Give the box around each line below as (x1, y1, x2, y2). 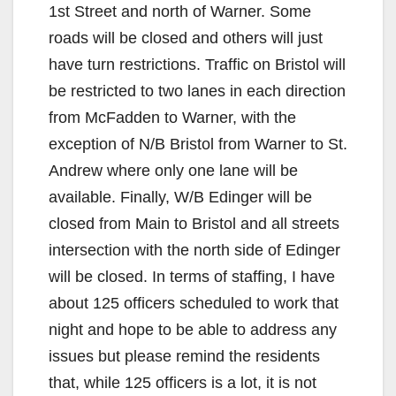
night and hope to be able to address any (49, 320, 337, 339)
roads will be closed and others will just (49, 28, 323, 47)
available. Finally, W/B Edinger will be (49, 187, 312, 206)
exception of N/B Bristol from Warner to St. (49, 134, 347, 153)
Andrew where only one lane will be (49, 161, 298, 179)
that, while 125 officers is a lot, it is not (49, 373, 316, 392)
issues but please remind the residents (49, 346, 320, 365)
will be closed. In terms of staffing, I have (49, 267, 335, 286)
